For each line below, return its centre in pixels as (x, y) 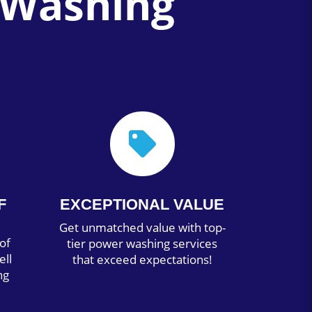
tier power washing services (142, 243)
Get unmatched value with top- (142, 227)
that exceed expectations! (142, 259)
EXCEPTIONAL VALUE (142, 204)
